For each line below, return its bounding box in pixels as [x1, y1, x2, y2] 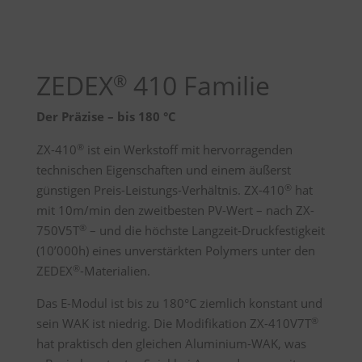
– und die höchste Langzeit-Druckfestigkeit [86, 222, 325, 238]
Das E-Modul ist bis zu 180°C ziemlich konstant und [36, 295, 322, 311]
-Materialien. [79, 263, 150, 279]
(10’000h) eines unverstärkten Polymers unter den [36, 242, 315, 259]
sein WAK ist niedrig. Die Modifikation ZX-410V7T [36, 315, 311, 331]
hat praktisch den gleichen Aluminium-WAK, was [36, 335, 306, 351]
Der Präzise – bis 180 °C [36, 108, 176, 124]
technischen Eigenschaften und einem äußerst [36, 162, 291, 178]
